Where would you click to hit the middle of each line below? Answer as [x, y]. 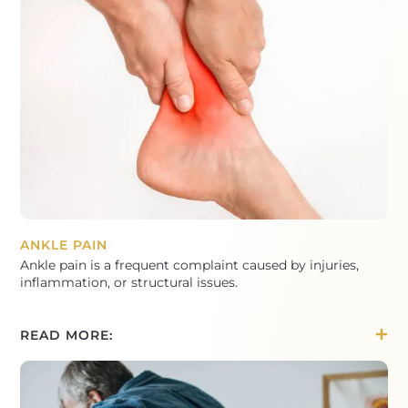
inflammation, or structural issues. [129, 282]
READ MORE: [67, 335]
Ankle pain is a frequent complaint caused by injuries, [190, 265]
